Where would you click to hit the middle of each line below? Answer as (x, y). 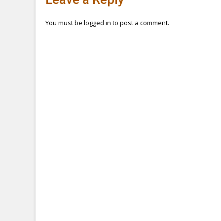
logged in (97, 22)
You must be (65, 22)
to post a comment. (140, 22)
